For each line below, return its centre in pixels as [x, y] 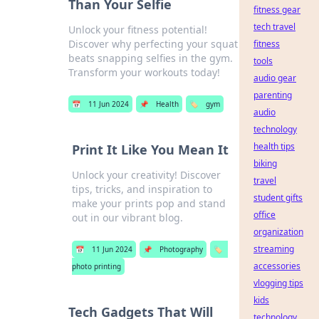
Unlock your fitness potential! [138, 30]
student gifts [278, 198]
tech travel [274, 27]
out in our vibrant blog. [127, 218]
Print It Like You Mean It [150, 150]
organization [278, 232]
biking [265, 163]
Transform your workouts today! [145, 72]
